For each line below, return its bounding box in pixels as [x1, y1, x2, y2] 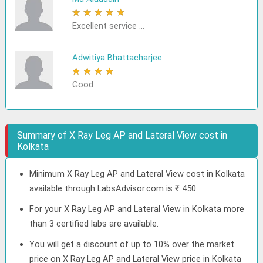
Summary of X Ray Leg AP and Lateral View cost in [17, 130, 228, 141]
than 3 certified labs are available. [29, 218, 159, 229]
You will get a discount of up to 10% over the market [29, 239, 235, 249]
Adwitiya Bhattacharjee [72, 52, 162, 63]
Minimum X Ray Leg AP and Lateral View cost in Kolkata [29, 168, 245, 179]
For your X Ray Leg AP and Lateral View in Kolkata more [29, 204, 245, 214]
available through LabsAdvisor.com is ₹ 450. [29, 183, 198, 194]
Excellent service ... [72, 21, 144, 31]
